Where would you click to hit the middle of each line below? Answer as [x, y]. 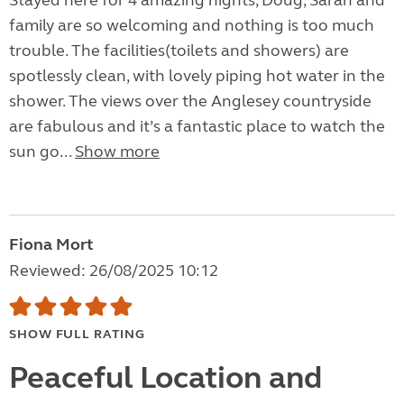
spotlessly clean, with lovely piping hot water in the [197, 76]
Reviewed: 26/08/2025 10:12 [114, 271]
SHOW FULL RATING [77, 335]
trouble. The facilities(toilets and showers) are [179, 51]
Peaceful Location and [165, 378]
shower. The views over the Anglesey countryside [190, 101]
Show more [117, 152]
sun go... [42, 152]
